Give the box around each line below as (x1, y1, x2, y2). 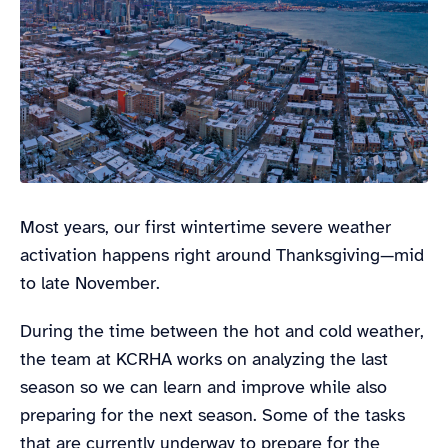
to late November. (20, 271, 170, 294)
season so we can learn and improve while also (20, 375, 387, 398)
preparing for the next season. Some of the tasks (20, 403, 405, 426)
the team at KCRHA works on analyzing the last (20, 347, 388, 370)
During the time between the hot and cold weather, (20, 319, 424, 342)
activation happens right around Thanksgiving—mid (20, 243, 424, 266)
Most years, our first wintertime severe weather (20, 215, 391, 238)
